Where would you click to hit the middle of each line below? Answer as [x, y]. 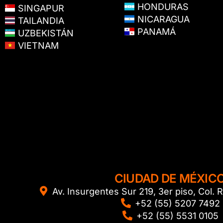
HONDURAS [162, 6]
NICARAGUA [162, 19]
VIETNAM [37, 46]
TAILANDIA [40, 21]
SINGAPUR [40, 8]
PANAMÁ [155, 32]
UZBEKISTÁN [44, 33]
